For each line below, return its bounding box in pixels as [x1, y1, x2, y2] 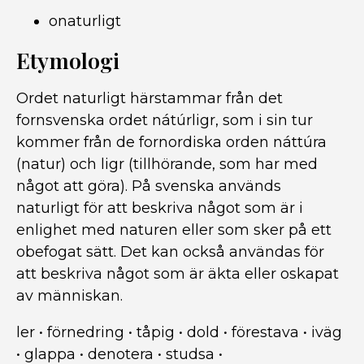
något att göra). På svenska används [16, 177, 281, 195]
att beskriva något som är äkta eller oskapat [16, 265, 339, 283]
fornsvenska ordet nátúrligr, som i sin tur [16, 111, 313, 129]
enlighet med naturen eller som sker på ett [16, 221, 331, 239]
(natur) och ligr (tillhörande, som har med [16, 155, 318, 173]
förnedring [47, 323, 124, 341]
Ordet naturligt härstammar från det [16, 89, 283, 107]
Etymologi [16, 45, 119, 75]
